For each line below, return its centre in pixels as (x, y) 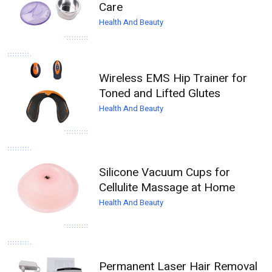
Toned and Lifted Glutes (160, 94)
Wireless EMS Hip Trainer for (173, 79)
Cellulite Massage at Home (167, 188)
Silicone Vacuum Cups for (165, 173)
